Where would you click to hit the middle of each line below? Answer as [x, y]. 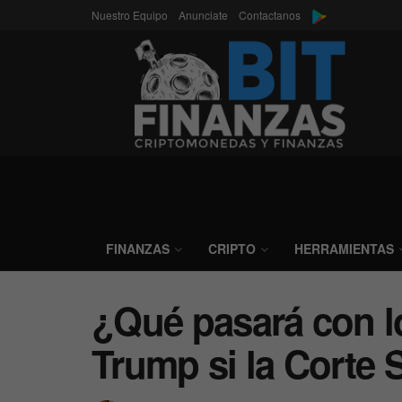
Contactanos [270, 15]
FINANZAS [138, 249]
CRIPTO [232, 249]
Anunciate [203, 15]
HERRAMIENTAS [344, 249]
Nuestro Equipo [130, 15]
